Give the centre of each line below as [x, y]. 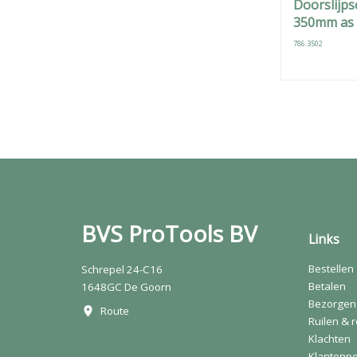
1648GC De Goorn [126, 287]
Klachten [330, 339]
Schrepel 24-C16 [122, 269]
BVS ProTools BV [169, 233]
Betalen [327, 286]
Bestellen [331, 269]
